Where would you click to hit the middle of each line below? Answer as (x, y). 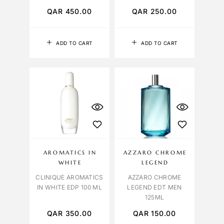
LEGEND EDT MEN (154, 187)
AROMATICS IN (70, 152)
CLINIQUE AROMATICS (69, 177)
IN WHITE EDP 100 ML (69, 187)
